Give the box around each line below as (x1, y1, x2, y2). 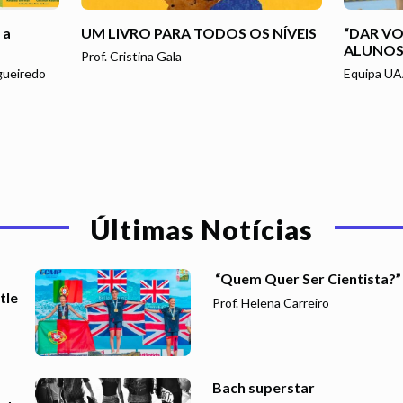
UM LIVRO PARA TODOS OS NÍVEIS (80, 23, 317, 41)
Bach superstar (212, 378, 315, 396)
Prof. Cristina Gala (80, 48, 182, 64)
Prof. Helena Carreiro (212, 294, 329, 310)
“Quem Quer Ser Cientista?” (212, 269, 401, 287)
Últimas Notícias (90, 212, 313, 246)
